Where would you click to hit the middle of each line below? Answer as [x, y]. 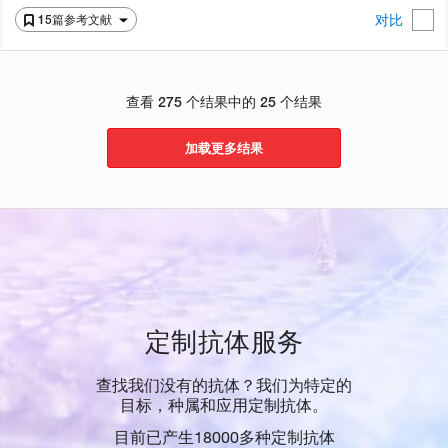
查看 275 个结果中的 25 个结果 [224, 102]
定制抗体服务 [224, 341]
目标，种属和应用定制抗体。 [224, 405]
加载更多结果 [224, 148]
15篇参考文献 [76, 20]
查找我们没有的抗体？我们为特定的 [224, 385]
